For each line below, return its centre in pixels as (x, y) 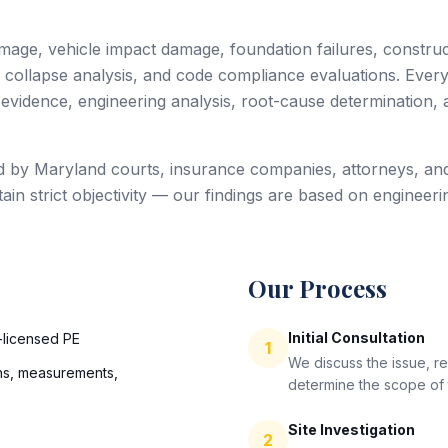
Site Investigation (351, 429)
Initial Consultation (356, 337)
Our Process (317, 288)
